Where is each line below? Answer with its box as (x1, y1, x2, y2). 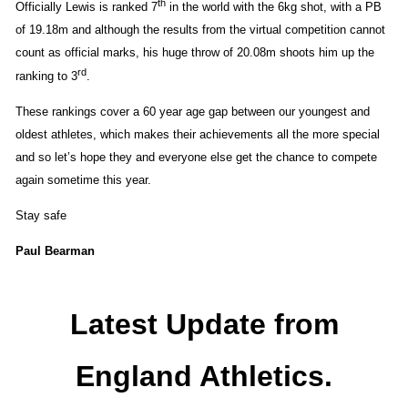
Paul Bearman (15, 244, 95, 259)
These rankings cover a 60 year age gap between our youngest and (15, 105, 370, 119)
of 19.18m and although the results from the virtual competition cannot (15, 22, 385, 36)
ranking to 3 (15, 69, 77, 84)
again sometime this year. (15, 173, 151, 188)
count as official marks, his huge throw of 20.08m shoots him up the (15, 45, 374, 59)
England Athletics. (76, 360, 332, 393)
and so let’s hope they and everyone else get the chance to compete (15, 150, 377, 165)
